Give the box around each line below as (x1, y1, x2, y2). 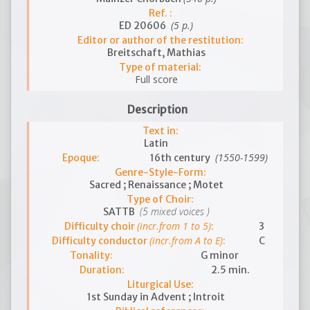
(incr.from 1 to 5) (136, 219, 211, 232)
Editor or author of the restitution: (77, 34, 244, 46)
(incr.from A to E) (149, 234, 224, 247)
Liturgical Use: (127, 278, 194, 291)
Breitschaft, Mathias (107, 46, 206, 59)
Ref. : (148, 7, 172, 19)
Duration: (80, 264, 125, 276)
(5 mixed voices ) (136, 205, 210, 218)
